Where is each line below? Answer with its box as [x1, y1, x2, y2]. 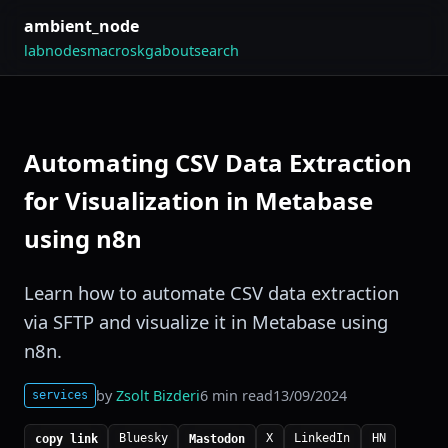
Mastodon [188, 431, 245, 446]
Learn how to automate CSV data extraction [24, 280, 399, 305]
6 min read [200, 385, 274, 405]
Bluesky [118, 431, 168, 446]
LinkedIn [294, 431, 351, 446]
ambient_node [24, 14, 139, 37]
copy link [34, 431, 98, 446]
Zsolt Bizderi [116, 385, 201, 405]
